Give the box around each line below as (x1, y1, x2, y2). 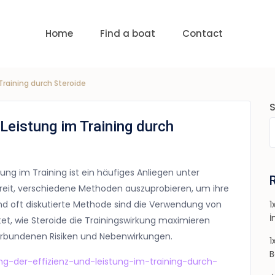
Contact (182, 27, 223, 41)
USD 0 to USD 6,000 (17, 27, 104, 40)
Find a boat (99, 27, 155, 41)
